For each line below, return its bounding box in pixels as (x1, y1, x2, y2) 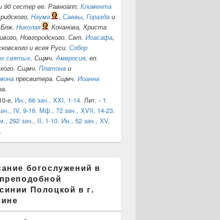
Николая (16, 22, 41, 31)
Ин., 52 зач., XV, (61, 115, 110, 125)
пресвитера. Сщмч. (14, 73, 78, 83)
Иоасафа (85, 32, 112, 42)
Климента (81, 1, 111, 11)
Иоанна (78, 73, 99, 83)
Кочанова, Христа (50, 22, 107, 31)
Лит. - (82, 95, 103, 105)
